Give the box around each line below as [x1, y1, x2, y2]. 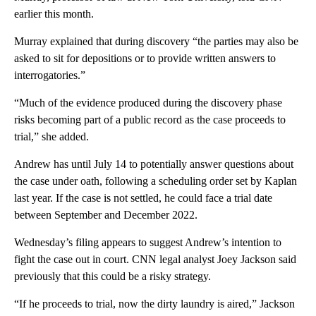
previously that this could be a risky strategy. [14, 270, 211, 283]
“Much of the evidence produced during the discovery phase [14, 97, 282, 109]
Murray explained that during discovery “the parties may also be [14, 35, 298, 48]
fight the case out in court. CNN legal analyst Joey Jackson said [14, 253, 296, 266]
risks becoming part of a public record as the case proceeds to [14, 114, 286, 126]
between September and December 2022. [14, 209, 197, 221]
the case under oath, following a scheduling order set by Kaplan [14, 175, 297, 188]
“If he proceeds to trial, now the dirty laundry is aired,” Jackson [14, 298, 295, 310]
